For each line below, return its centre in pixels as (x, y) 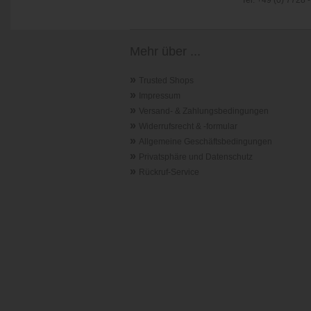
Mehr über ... (165, 51)
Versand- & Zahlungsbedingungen (204, 111)
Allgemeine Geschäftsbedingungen (205, 142)
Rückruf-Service (169, 172)
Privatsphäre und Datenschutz (196, 157)
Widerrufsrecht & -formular (188, 126)
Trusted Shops (166, 81)
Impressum (160, 96)
